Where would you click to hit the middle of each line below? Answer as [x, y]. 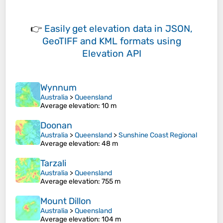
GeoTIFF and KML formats [98, 41]
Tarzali [53, 164]
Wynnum [58, 88]
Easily [58, 29]
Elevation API [111, 54]
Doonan [56, 126]
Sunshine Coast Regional [158, 135]
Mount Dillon [66, 201]
